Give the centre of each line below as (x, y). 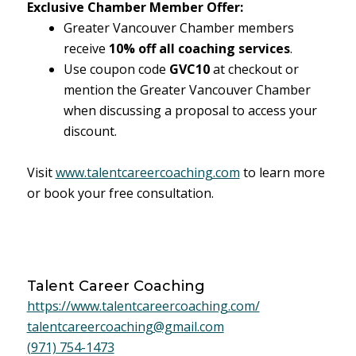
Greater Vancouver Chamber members (178, 28)
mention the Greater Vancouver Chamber (187, 90)
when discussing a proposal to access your (190, 110)
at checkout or (254, 69)
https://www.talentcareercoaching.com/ (143, 306)
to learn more (282, 172)
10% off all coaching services (199, 48)
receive (86, 48)
